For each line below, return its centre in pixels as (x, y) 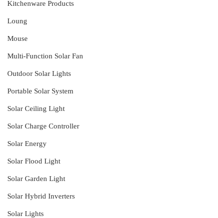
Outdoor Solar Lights (39, 74)
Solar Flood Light (34, 161)
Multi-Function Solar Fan (45, 56)
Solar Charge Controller (43, 126)
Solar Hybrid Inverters (41, 196)
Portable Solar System (40, 91)
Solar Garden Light (36, 179)
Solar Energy (27, 144)
